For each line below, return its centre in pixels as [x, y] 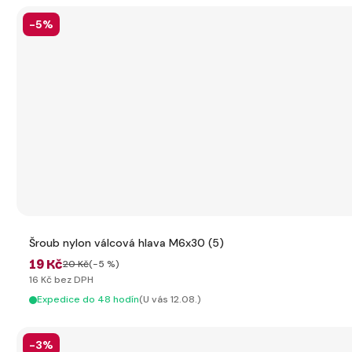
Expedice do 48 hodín [88, 299]
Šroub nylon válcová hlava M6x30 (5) [126, 243]
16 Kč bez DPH [61, 280]
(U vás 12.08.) [170, 299]
